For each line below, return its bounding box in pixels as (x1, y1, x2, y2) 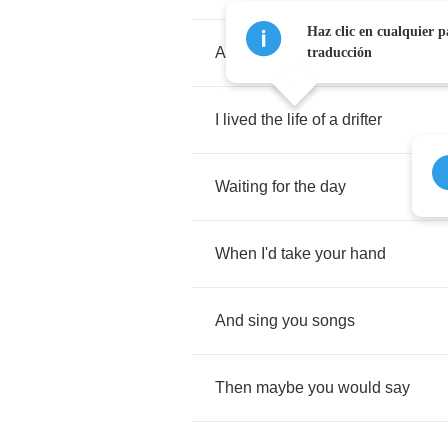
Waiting (215, 178, 268, 195)
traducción (307, 45, 372, 60)
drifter (342, 111, 382, 128)
